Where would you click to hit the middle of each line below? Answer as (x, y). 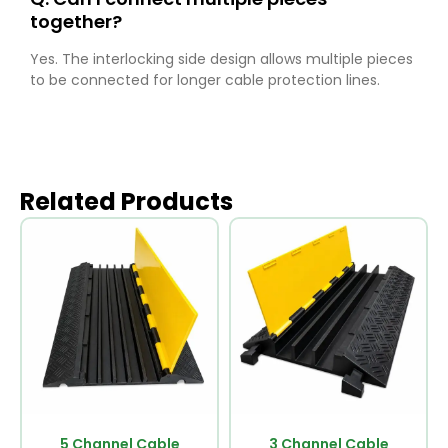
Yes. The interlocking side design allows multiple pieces (221, 59)
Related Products (126, 201)
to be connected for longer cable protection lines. (205, 80)
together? (76, 22)
